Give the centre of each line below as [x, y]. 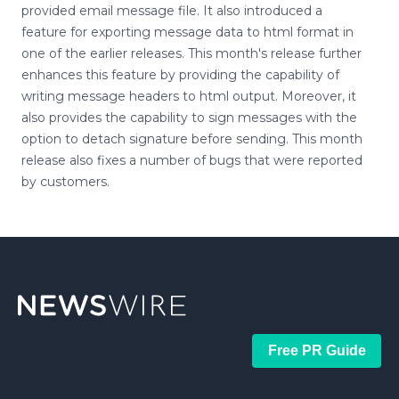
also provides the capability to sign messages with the [189, 118]
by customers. [65, 182]
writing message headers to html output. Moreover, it [189, 96]
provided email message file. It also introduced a [172, 11]
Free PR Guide [317, 350]
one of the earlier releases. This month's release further [191, 53]
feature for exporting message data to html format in [187, 32]
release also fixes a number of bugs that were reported [192, 160]
